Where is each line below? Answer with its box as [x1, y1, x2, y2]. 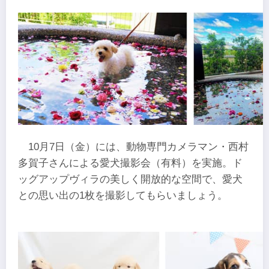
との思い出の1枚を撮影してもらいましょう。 [18, 190, 228, 202]
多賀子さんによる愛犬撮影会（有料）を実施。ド [18, 157, 243, 169]
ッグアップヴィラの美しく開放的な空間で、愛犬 [18, 174, 243, 186]
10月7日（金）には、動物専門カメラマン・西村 [28, 141, 249, 153]
